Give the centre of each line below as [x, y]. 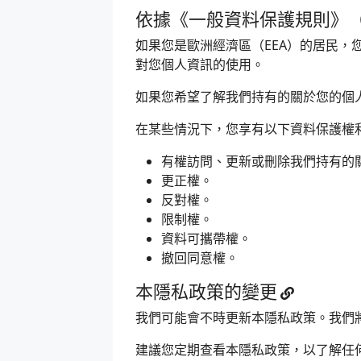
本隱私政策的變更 [206, 291]
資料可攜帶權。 [206, 239]
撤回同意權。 [200, 258]
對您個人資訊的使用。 [200, 64]
